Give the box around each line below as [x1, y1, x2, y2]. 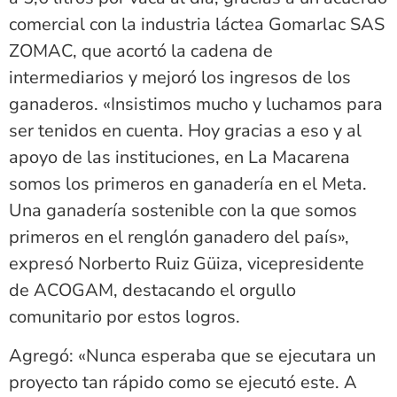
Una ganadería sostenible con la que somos [9, 198, 357, 222]
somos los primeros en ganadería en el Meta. [9, 171, 367, 196]
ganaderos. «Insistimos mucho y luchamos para [9, 91, 383, 116]
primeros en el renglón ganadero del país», [9, 224, 349, 249]
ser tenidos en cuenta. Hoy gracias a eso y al [9, 118, 362, 143]
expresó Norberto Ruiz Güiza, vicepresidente [9, 251, 364, 276]
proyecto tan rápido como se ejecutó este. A [9, 370, 357, 395]
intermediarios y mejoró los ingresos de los [9, 65, 351, 90]
